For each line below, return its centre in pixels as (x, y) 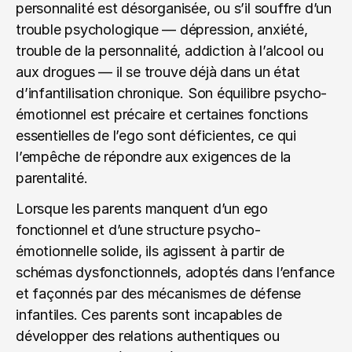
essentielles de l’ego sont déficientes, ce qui (156, 136)
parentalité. (52, 178)
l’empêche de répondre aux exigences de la (154, 157)
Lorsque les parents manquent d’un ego (142, 209)
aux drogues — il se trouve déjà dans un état (158, 72)
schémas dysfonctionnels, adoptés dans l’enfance (175, 272)
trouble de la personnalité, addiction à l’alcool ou (170, 51)
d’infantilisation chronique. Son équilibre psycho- (172, 93)
